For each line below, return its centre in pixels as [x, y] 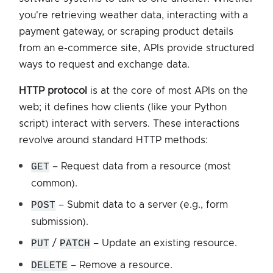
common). [54, 183]
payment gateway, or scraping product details [126, 31]
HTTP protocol [53, 90]
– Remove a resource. [120, 265]
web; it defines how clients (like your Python [123, 107]
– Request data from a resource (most [140, 166]
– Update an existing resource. [164, 243]
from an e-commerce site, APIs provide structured [136, 48]
